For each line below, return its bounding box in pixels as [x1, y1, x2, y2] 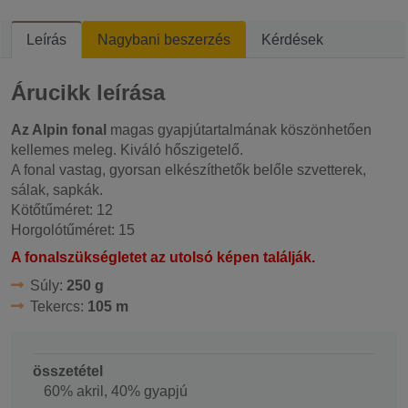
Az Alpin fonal [11, 121, 107, 138]
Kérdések [261, 31, 323, 47]
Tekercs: [29, 298, 87, 314]
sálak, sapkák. [11, 181, 103, 198]
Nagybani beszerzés [97, 31, 230, 47]
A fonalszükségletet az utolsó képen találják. [11, 249, 315, 265]
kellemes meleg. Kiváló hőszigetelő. [11, 141, 243, 158]
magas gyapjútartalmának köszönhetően [107, 121, 372, 138]
